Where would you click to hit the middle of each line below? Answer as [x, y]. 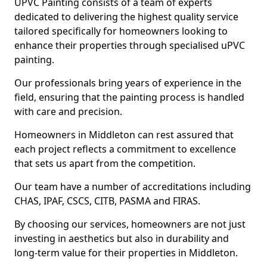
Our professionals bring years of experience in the [128, 83]
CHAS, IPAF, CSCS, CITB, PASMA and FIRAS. [107, 201]
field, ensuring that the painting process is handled [129, 97]
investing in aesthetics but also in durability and [122, 238]
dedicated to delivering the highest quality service [126, 17]
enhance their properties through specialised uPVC [130, 45]
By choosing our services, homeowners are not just [130, 224]
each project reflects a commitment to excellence [125, 149]
